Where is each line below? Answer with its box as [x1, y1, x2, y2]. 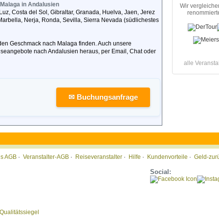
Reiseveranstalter [75, 153, 122, 160]
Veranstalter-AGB [23, 153, 69, 160]
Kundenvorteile [147, 153, 188, 160]
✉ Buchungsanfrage [68, 93, 138, 101]
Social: [150, 168, 171, 175]
